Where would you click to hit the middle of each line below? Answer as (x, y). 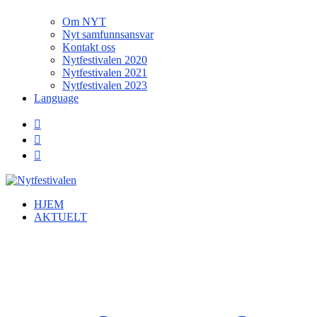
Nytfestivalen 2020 (105, 60)
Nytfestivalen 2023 (105, 85)
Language (56, 98)
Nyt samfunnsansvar (108, 34)
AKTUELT (60, 217)
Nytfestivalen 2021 (105, 73)
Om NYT (84, 22)
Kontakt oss (89, 47)
